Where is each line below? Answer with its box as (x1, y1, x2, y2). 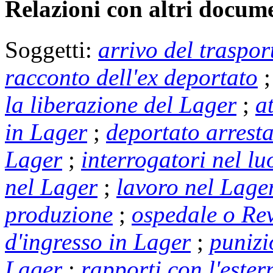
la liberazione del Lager (5, 91, 236, 118)
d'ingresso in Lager (5, 228, 191, 255)
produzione (5, 200, 113, 227)
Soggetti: (5, 36, 98, 63)
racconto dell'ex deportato (5, 63, 258, 90)
